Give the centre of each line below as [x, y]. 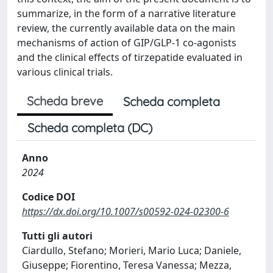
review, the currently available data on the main [126, 28]
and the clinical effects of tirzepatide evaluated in [130, 57]
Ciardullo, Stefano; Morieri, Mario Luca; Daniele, [132, 250]
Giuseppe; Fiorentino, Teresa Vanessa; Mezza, [127, 265]
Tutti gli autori [57, 236]
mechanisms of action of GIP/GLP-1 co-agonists [127, 43]
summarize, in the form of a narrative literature [126, 13]
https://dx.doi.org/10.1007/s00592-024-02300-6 [126, 211]
